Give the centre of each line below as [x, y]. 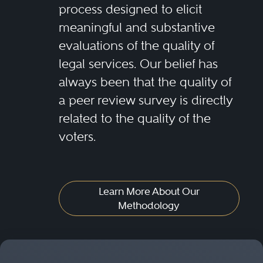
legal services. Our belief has [138, 63]
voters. [77, 136]
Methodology [149, 205]
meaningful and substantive [136, 27]
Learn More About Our [149, 191]
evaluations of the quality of [136, 45]
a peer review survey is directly [145, 100]
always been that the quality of [145, 82]
